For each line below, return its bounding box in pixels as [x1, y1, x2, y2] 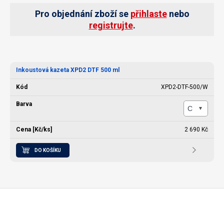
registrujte [88, 20, 133, 30]
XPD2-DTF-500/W [161, 83, 208, 90]
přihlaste [130, 8, 167, 19]
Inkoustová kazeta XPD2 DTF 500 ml [16, 66, 119, 73]
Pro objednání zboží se [34, 8, 130, 19]
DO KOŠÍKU [34, 147, 61, 153]
